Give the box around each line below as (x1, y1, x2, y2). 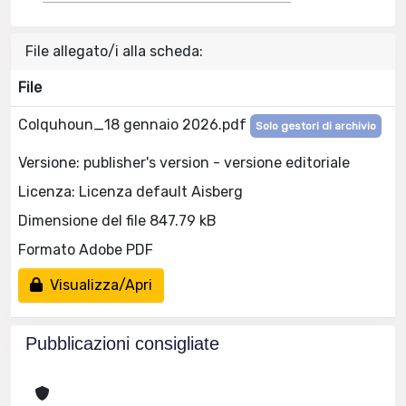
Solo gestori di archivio (256, 120, 376, 132)
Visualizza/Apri (43, 275, 152, 294)
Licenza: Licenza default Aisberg (18, 182, 243, 200)
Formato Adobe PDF (18, 240, 153, 258)
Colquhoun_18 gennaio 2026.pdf (18, 116, 250, 133)
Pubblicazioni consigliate (25, 333, 219, 353)
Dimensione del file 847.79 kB (18, 211, 217, 229)
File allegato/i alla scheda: (25, 43, 203, 60)
